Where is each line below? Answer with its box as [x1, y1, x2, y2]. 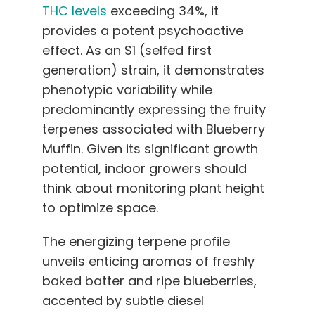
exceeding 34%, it [107, 1, 219, 20]
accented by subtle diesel [42, 291, 204, 309]
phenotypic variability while [42, 80, 212, 98]
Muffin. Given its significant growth [42, 139, 258, 157]
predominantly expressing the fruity [42, 100, 266, 118]
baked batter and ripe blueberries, [42, 271, 257, 290]
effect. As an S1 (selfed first [42, 41, 212, 59]
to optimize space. [42, 198, 158, 217]
